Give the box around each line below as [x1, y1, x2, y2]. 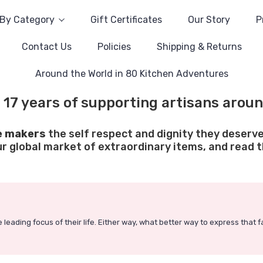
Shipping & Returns [156, 41, 242, 52]
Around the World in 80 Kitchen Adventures [35, 68, 228, 79]
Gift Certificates [90, 14, 162, 25]
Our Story [187, 14, 230, 25]
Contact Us [21, 41, 72, 52]
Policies [97, 41, 131, 52]
